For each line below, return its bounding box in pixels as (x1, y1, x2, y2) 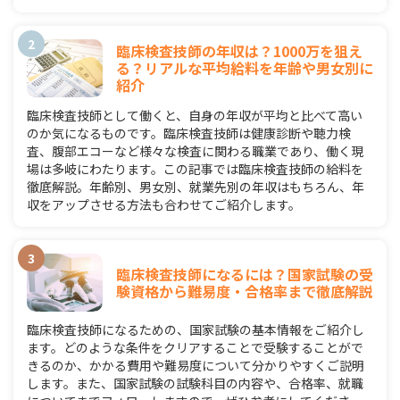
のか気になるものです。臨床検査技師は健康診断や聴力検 (27, 124, 351, 143)
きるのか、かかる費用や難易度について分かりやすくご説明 (27, 356, 364, 375)
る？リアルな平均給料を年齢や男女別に (116, 57, 373, 79)
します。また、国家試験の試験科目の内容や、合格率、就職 (27, 374, 363, 393)
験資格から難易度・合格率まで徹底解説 (116, 279, 373, 302)
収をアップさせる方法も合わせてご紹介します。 (27, 196, 301, 214)
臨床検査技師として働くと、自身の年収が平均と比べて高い (27, 106, 362, 125)
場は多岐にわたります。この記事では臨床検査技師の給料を (27, 160, 363, 179)
